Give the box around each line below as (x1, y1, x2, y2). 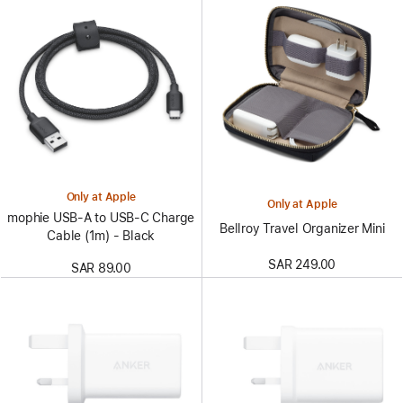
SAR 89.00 (70, 260, 131, 275)
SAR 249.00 (268, 256, 336, 272)
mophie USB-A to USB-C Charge (7, 210, 195, 225)
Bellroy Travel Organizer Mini (219, 220, 385, 236)
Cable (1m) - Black (47, 228, 156, 243)
